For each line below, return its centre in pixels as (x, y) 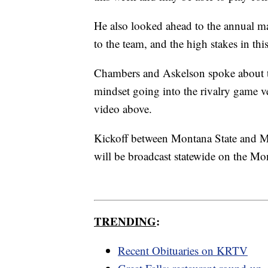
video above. (123, 108)
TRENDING (125, 221)
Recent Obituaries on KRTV (183, 251)
